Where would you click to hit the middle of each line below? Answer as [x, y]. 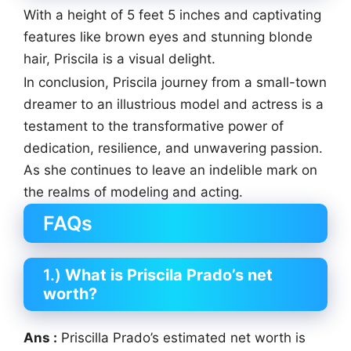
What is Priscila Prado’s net [169, 275]
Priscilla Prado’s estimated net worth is [181, 338]
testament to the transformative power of [154, 126]
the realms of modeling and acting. [133, 192]
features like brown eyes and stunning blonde [168, 37]
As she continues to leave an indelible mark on [170, 170]
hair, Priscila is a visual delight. [119, 59]
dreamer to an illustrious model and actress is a [174, 104]
